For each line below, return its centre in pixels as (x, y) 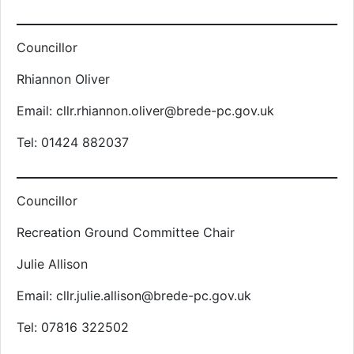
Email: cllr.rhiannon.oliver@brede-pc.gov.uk (145, 111)
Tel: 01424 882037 (73, 142)
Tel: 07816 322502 (73, 327)
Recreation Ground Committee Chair (126, 232)
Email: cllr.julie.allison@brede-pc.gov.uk (134, 296)
